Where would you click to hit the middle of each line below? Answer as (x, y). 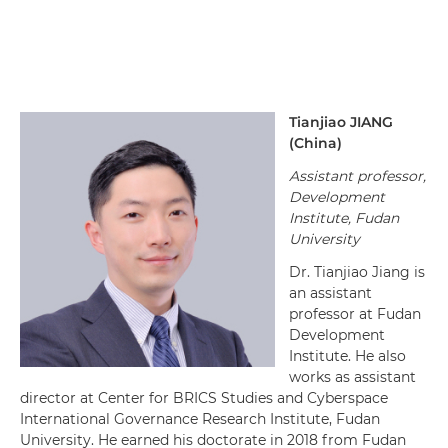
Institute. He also (347, 356)
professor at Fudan (355, 314)
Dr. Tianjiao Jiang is (357, 272)
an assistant (330, 293)
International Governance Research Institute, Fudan (200, 419)
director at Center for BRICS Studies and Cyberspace (204, 398)
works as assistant (352, 377)
